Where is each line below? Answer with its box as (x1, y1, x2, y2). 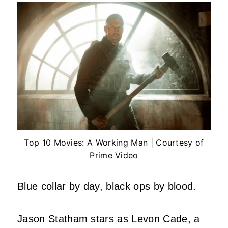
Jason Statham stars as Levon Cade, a (17, 213, 200, 225)
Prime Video (90, 150, 138, 161)
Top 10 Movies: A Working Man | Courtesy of (24, 137, 204, 148)
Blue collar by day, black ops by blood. (17, 181, 196, 192)
